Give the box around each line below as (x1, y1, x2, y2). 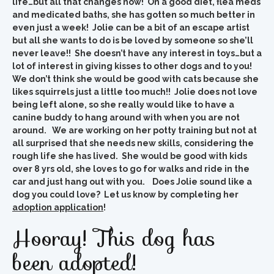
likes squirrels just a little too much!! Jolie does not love (12, 87, 257, 97)
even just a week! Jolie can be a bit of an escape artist (12, 23, 250, 32)
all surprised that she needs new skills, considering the (12, 138, 254, 148)
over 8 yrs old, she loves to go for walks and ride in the (12, 164, 250, 174)
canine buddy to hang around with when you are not (12, 113, 240, 122)
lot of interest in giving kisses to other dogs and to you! (12, 61, 254, 71)
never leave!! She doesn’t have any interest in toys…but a (12, 48, 262, 58)
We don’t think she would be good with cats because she (12, 74, 259, 84)
